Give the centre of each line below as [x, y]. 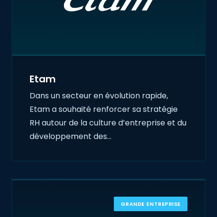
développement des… [70, 137]
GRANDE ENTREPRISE [150, 204]
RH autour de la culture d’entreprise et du [108, 123]
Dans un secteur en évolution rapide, [99, 96]
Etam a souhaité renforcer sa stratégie [104, 109]
